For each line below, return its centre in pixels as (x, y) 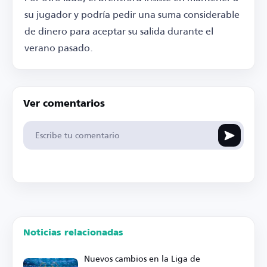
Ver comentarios (64, 105)
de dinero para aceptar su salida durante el (119, 31)
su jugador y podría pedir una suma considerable (132, 14)
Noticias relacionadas (73, 233)
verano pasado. (59, 48)
